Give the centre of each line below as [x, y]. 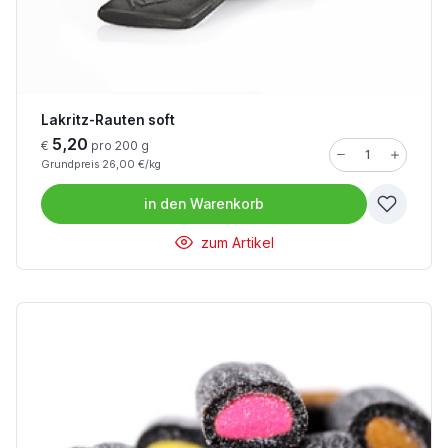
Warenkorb [227, 204]
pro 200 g [118, 146]
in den [165, 204]
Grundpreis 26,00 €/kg [101, 165]
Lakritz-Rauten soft [108, 120]
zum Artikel [235, 243]
